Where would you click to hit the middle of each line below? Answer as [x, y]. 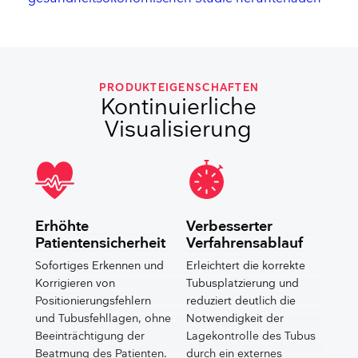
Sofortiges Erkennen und [99, 266]
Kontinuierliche [178, 108]
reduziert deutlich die [241, 301]
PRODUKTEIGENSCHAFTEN [179, 88]
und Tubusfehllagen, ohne [103, 318]
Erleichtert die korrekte [246, 266]
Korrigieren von [75, 283]
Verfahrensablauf [245, 243]
